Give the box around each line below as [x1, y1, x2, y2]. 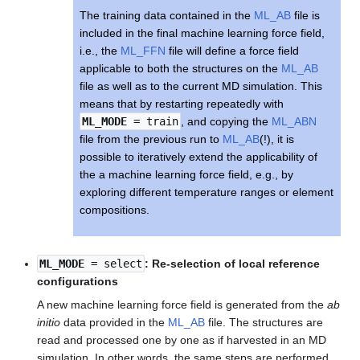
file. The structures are [205, 316, 324, 329]
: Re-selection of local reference [145, 257, 321, 271]
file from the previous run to [80, 132, 223, 145]
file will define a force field [166, 43, 300, 57]
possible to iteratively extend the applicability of [80, 149, 318, 163]
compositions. [80, 202, 150, 216]
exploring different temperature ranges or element [80, 185, 334, 198]
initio [37, 316, 61, 329]
